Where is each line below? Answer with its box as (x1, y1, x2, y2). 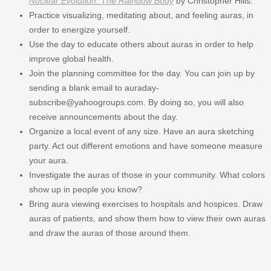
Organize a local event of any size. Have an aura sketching (29, 126, 254, 136)
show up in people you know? (29, 184, 142, 194)
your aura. (29, 155, 68, 165)
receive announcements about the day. (29, 111, 178, 122)
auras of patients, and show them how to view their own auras (29, 213, 266, 223)
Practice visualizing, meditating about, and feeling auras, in (29, 10, 253, 20)
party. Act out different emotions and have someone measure (29, 140, 263, 151)
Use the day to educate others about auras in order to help (29, 39, 253, 49)
